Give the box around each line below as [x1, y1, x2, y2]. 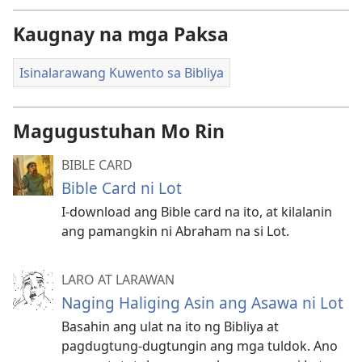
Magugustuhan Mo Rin [13, 118, 225, 145]
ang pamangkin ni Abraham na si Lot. [61, 222, 289, 241]
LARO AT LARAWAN [61, 271, 175, 289]
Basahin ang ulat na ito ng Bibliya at [61, 318, 279, 336]
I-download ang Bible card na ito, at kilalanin [61, 203, 332, 221]
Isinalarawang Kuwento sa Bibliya [19, 63, 224, 82]
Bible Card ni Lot [61, 177, 182, 200]
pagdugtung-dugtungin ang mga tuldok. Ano [61, 337, 338, 356]
